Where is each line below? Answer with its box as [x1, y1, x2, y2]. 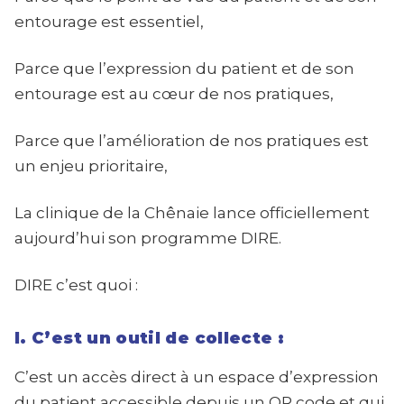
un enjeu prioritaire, [14, 157, 168, 175]
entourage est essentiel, [14, 13, 204, 31]
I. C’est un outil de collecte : [14, 328, 285, 348]
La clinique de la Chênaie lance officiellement [14, 204, 370, 222]
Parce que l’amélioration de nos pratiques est [14, 132, 369, 150]
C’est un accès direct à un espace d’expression [14, 368, 379, 386]
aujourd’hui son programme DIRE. [14, 229, 281, 247]
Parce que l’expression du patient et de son [14, 60, 354, 78]
